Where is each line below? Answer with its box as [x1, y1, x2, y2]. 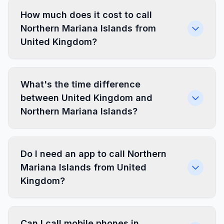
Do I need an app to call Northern [20, 148, 166, 159]
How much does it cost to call [20, 9, 152, 20]
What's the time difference [20, 79, 140, 89]
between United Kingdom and [20, 92, 152, 103]
